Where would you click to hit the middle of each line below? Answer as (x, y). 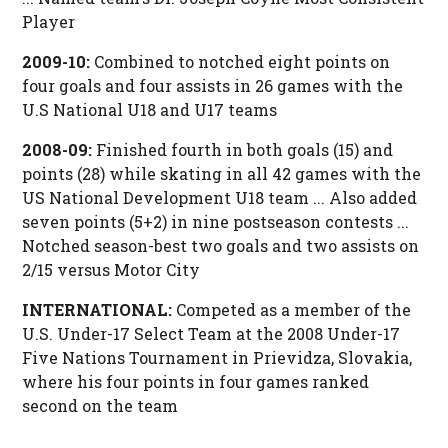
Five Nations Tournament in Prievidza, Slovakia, (216, 358)
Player (48, 22)
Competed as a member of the (293, 310)
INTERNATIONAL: (98, 310)
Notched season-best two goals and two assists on (220, 246)
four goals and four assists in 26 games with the (212, 86)
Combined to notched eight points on (241, 62)
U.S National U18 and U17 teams (149, 110)
